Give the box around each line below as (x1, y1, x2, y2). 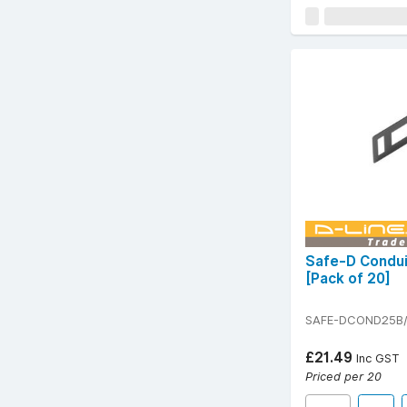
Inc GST (352, 350, 400, 365)
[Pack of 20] (305, 269, 391, 287)
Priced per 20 (305, 368, 382, 383)
